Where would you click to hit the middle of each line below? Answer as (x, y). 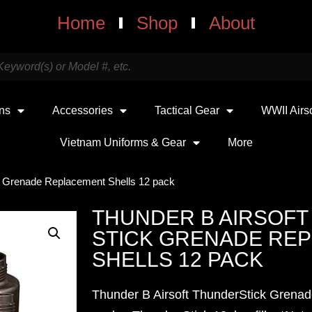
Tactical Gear (187, 110)
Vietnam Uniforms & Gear (123, 142)
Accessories (83, 110)
